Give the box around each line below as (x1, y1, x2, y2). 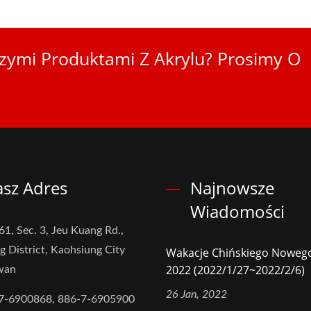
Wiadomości (190, 200, 285, 223)
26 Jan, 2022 (166, 289, 227, 300)
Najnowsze (190, 176, 274, 199)
